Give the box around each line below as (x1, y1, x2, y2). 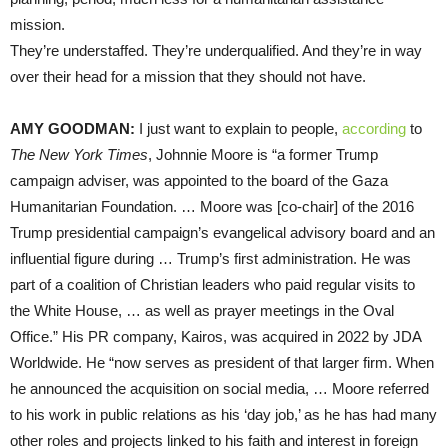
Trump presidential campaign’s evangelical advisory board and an (10, 223, 435, 241)
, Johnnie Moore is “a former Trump (148, 145, 378, 163)
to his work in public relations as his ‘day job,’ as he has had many (10, 405, 437, 423)
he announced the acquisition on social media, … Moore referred (10, 379, 429, 397)
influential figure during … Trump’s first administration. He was (10, 249, 411, 267)
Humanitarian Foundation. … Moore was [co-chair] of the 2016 (10, 197, 414, 215)
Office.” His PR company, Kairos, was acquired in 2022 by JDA (10, 327, 421, 345)
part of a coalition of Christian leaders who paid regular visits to (10, 275, 415, 293)
